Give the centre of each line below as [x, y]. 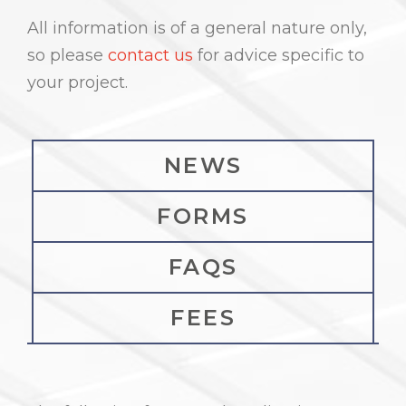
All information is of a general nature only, [197, 28]
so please [68, 55]
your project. [77, 82]
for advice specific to [279, 55]
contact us [150, 55]
